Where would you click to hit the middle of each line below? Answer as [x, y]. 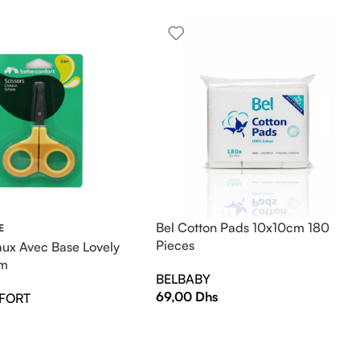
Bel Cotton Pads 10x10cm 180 [243, 227]
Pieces [176, 245]
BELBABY [184, 278]
